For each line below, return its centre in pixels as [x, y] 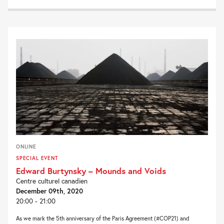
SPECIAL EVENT [37, 158]
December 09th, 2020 [49, 191]
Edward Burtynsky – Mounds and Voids [91, 170]
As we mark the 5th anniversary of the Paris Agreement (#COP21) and [103, 218]
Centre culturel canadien [52, 181]
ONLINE [26, 146]
